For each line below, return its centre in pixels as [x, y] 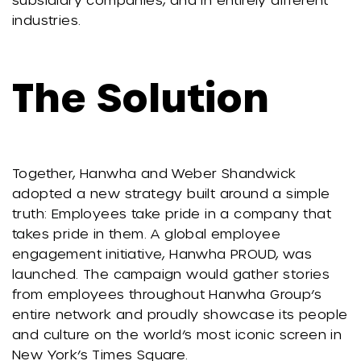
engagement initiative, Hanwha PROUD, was [162, 253]
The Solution [141, 96]
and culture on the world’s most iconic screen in [177, 334]
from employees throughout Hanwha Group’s [167, 294]
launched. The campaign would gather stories [171, 274]
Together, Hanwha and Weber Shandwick [154, 173]
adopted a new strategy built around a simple [171, 193]
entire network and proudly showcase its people [180, 314]
